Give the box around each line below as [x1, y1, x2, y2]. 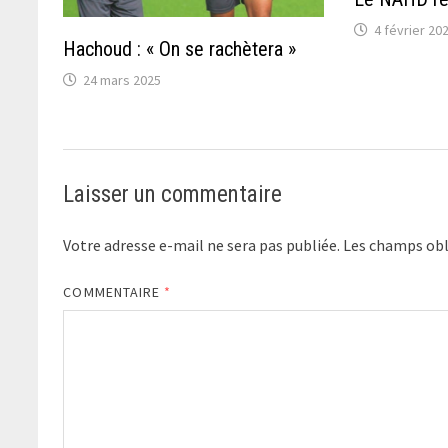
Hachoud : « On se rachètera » [63, 36, 297, 61]
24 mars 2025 [83, 70, 162, 89]
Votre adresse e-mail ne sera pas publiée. [63, 234, 341, 255]
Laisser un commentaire [63, 180, 283, 208]
